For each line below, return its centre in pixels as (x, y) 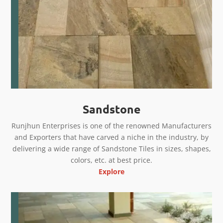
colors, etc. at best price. (111, 160)
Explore (111, 171)
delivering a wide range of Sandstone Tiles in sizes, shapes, (111, 148)
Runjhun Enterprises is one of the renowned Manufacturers (111, 125)
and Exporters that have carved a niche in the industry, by (111, 137)
